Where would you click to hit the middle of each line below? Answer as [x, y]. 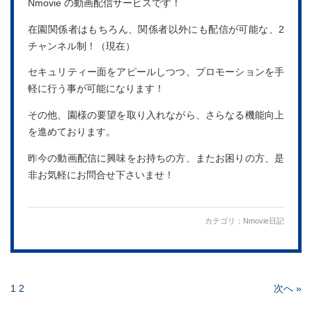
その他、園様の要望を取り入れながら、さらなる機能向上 [156, 115]
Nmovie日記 [264, 221]
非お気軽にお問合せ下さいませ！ [101, 175]
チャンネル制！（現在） [81, 46]
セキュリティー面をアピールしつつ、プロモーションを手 [156, 72]
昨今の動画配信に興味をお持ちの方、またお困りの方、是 [156, 158]
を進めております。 [72, 132]
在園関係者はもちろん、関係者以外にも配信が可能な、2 [156, 29]
